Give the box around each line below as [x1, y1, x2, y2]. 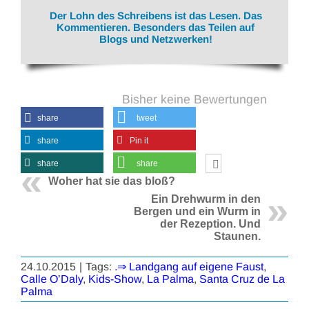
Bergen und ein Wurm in [134, 206, 261, 218]
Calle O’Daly [21, 273, 83, 286]
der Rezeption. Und [160, 218, 261, 230]
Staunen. [214, 230, 261, 243]
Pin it [130, 136, 148, 146]
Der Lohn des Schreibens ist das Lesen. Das [49, 10, 262, 22]
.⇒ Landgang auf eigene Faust [114, 261, 263, 273]
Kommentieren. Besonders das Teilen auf [57, 21, 255, 34]
